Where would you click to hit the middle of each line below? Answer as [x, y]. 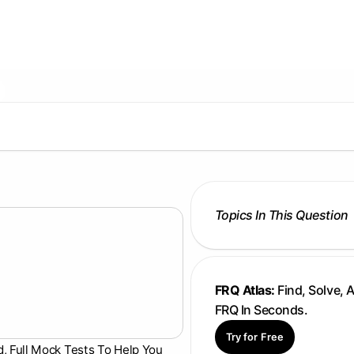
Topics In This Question [281, 215]
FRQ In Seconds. [261, 309]
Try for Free [255, 337]
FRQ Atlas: [245, 290]
